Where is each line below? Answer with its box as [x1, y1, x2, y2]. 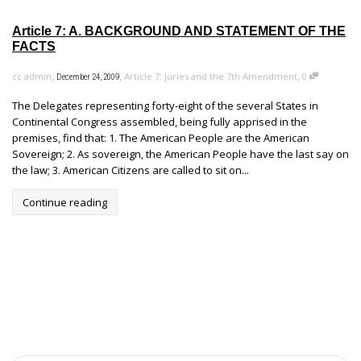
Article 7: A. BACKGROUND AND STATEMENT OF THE [12, 23, 346, 38]
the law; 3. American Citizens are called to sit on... [12, 162, 249, 177]
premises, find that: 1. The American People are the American [12, 130, 309, 145]
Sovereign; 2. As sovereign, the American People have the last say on [12, 146, 349, 161]
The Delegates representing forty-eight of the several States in [12, 98, 318, 113]
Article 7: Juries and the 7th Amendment [124, 69, 297, 82]
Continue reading [23, 194, 107, 210]
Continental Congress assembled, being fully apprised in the [12, 114, 307, 129]
